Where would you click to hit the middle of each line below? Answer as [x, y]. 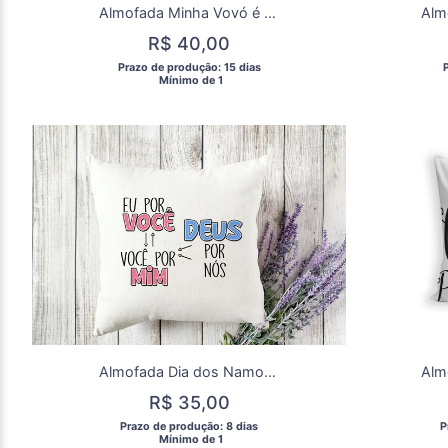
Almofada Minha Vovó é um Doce [270, 13]
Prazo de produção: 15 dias [190, 68]
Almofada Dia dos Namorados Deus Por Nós [270, 372]
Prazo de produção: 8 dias [190, 427]
